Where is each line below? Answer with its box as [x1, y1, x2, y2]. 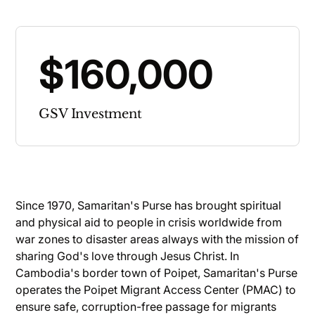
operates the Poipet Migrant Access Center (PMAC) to [15, 283, 297, 297]
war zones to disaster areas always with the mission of [15, 232, 300, 246]
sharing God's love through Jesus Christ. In [15, 249, 240, 263]
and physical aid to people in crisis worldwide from [15, 215, 283, 229]
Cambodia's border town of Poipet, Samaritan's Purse [15, 266, 298, 280]
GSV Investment [39, 106, 142, 122]
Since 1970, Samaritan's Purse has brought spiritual [15, 198, 282, 212]
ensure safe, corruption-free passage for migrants [15, 300, 277, 314]
